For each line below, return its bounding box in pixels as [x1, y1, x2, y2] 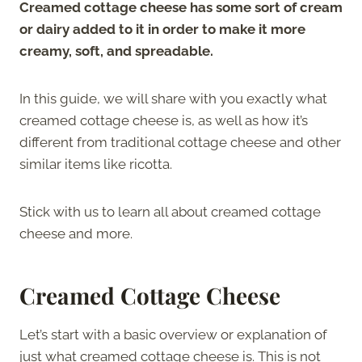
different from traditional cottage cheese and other [19, 133, 341, 150]
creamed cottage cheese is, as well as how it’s [19, 112, 308, 128]
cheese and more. [19, 225, 136, 242]
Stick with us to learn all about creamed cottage [19, 203, 321, 220]
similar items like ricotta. [19, 155, 175, 172]
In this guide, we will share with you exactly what [19, 90, 327, 107]
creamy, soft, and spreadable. [19, 42, 213, 59]
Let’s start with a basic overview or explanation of [19, 326, 327, 343]
